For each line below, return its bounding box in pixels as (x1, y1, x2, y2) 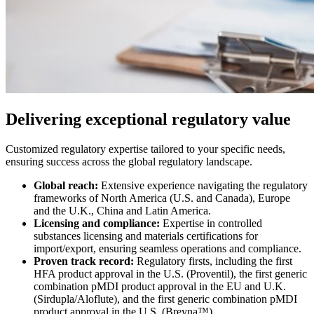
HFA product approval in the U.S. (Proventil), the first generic (34, 268, 307, 280)
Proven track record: (34, 255, 134, 268)
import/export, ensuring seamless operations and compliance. (34, 243, 301, 255)
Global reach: (34, 179, 98, 192)
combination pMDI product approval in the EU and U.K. (34, 280, 286, 293)
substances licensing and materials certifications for (34, 230, 258, 243)
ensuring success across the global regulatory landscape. (6, 156, 252, 168)
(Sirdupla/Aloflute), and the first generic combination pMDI (34, 293, 297, 306)
